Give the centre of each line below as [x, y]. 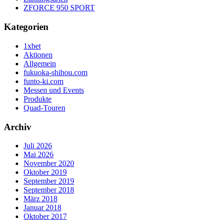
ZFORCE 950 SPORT [59, 8]
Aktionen [38, 55]
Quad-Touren [44, 108]
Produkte [38, 99]
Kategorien [26, 27]
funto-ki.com [43, 81]
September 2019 [49, 181]
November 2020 [49, 164]
